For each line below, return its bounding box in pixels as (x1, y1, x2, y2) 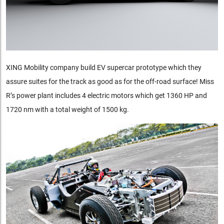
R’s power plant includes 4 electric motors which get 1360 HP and (5, 91, 207, 99)
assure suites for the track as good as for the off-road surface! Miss (5, 77, 214, 85)
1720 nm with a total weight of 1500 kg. (5, 105, 129, 113)
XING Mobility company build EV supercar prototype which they (5, 63, 201, 71)
